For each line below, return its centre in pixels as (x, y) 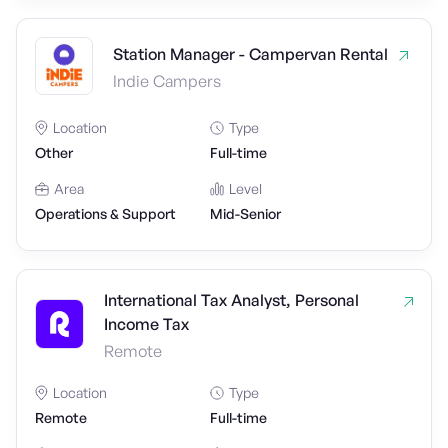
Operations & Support (105, 213)
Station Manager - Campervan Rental (250, 54)
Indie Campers (167, 81)
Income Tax (147, 324)
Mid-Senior (245, 213)
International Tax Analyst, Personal (232, 300)
